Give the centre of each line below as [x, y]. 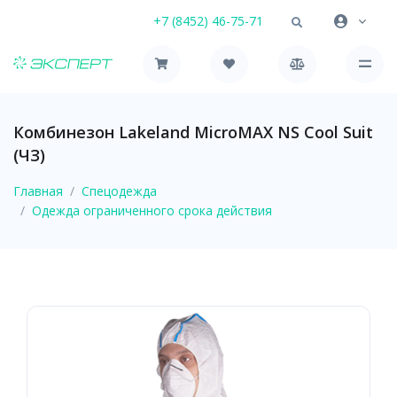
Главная [38, 191]
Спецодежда [119, 191]
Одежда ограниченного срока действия [152, 210]
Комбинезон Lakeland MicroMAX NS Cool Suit [193, 132]
